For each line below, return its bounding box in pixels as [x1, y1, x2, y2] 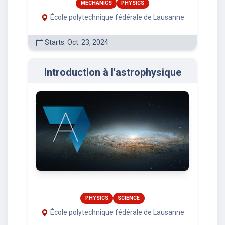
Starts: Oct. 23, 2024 [43, 38, 108, 47]
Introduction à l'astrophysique [44, 66, 181, 79]
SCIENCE [118, 194, 140, 201]
